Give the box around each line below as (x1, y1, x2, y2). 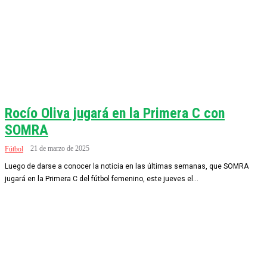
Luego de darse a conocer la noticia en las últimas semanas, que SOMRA (5, 162, 249, 170)
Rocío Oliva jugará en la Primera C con (5, 105, 225, 122)
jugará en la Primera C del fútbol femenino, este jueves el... (5, 175, 198, 183)
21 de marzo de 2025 (30, 144, 89, 153)
